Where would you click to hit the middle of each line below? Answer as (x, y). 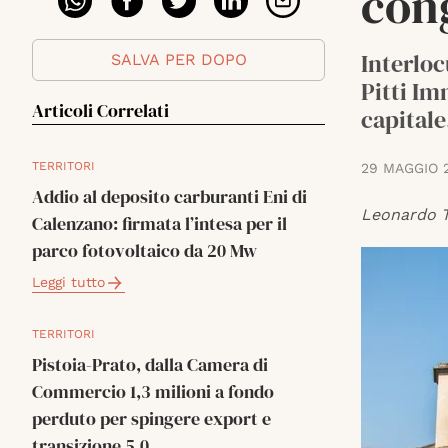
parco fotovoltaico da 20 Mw (144, 250)
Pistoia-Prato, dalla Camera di (150, 364)
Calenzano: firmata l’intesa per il (159, 223)
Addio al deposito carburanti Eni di (169, 196)
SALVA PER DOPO (178, 59)
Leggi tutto (68, 282)
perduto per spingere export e (151, 418)
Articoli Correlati (100, 110)
